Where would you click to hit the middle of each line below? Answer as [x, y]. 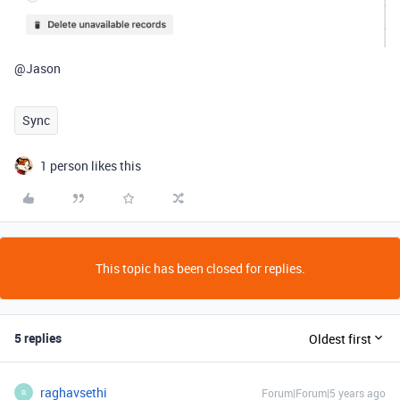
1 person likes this [91, 166]
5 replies [38, 338]
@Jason [37, 68]
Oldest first [340, 338]
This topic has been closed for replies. [200, 268]
